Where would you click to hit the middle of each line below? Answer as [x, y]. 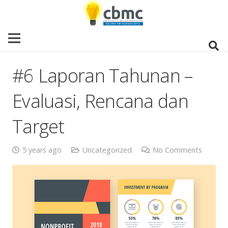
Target [38, 126]
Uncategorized [107, 150]
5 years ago [42, 150]
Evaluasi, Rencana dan [100, 101]
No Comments [177, 150]
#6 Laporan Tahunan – [103, 76]
